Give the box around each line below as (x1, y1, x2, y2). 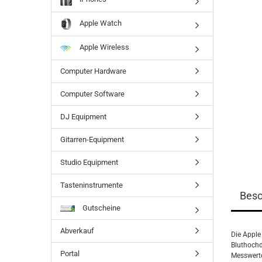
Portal (60, 249, 80, 258)
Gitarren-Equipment (60, 135, 124, 144)
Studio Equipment (60, 158, 118, 167)
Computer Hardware (60, 67, 126, 75)
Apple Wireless (78, 43, 129, 52)
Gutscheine (81, 204, 120, 212)
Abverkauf (60, 226, 94, 235)
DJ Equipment (60, 112, 106, 121)
